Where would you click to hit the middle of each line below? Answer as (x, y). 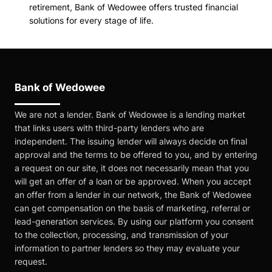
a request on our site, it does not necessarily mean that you (132, 168)
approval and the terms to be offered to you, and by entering (136, 154)
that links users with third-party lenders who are (109, 127)
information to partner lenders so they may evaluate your (127, 248)
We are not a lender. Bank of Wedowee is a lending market (130, 114)
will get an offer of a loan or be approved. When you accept (133, 181)
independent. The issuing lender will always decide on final (131, 141)
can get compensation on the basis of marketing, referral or (132, 208)
